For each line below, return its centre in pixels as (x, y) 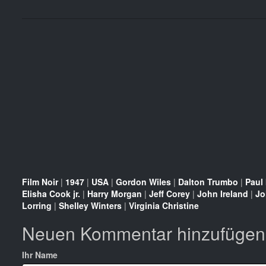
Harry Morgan (115, 193)
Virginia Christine (164, 205)
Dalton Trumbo (208, 181)
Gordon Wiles (143, 181)
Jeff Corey (170, 193)
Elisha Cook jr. (51, 193)
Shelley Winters (90, 205)
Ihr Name (40, 254)
